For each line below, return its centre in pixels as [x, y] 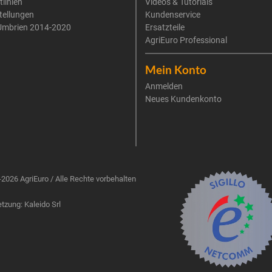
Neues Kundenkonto [183, 99]
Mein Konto [176, 70]
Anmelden [164, 86]
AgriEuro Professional [186, 40]
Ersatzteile [165, 27]
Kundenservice [173, 15]
